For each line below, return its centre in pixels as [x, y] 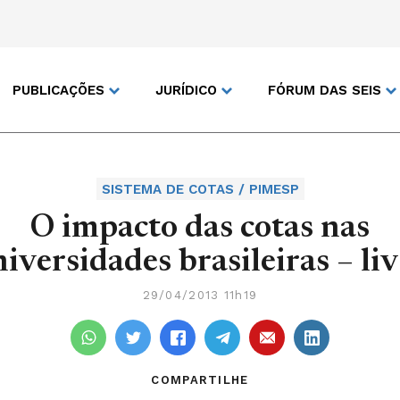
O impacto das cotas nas [200, 229]
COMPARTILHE [200, 380]
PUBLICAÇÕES [58, 90]
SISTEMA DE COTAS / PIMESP [200, 189]
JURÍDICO [186, 90]
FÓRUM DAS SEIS [325, 90]
